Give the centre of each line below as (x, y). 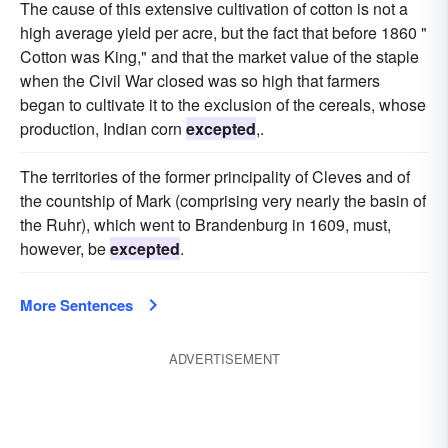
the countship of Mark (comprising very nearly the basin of (223, 200)
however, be (65, 248)
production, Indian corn (103, 128)
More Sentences (76, 305)
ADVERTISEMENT (224, 358)
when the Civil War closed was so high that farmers (200, 80)
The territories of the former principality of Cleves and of (215, 176)
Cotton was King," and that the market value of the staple (219, 56)
